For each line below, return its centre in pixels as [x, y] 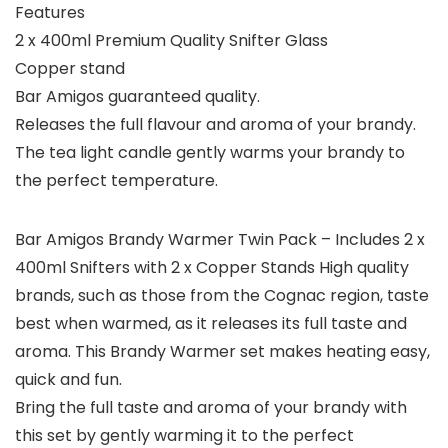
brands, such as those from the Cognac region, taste [222, 296]
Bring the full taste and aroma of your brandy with [211, 408]
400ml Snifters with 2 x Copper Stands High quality [212, 268]
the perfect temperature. [116, 181]
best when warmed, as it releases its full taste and [211, 324]
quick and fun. [68, 380]
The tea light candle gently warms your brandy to [210, 153]
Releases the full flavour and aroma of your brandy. [215, 125]
